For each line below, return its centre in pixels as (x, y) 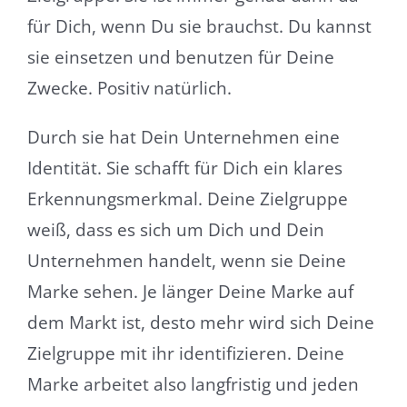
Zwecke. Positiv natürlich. (129, 89)
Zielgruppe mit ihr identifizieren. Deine (185, 354)
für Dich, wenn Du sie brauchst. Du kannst (199, 27)
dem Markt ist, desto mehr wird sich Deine (200, 323)
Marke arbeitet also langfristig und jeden (193, 385)
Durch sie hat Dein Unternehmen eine (183, 138)
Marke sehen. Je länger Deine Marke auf (190, 292)
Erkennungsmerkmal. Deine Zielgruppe (187, 199)
